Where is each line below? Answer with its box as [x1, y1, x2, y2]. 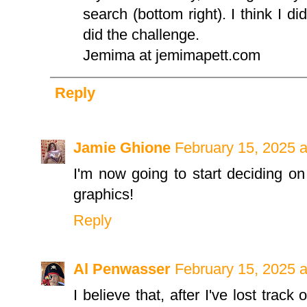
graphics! [73, 185, 134, 203]
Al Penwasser [73, 260, 171, 278]
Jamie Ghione [73, 138, 171, 156]
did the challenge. [83, 26, 199, 44]
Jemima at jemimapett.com [83, 47, 260, 64]
